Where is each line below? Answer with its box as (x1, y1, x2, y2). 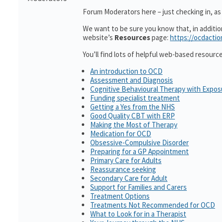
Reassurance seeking (90, 165, 156, 174)
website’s (83, 33, 113, 42)
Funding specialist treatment (90, 93, 180, 103)
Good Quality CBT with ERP (90, 111, 175, 120)
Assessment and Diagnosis (90, 75, 173, 85)
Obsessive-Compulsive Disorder (90, 138, 189, 147)
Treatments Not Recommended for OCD (90, 200, 215, 210)
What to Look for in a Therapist (90, 209, 186, 219)
